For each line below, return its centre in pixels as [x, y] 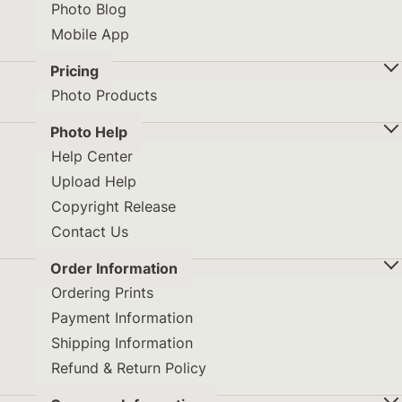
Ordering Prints [102, 293]
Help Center [92, 157]
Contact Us [90, 232]
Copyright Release [114, 207]
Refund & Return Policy [129, 368]
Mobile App [90, 35]
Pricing [74, 71]
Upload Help [94, 182]
